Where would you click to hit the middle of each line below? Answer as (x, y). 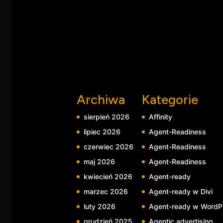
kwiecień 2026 (108, 176)
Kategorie (170, 99)
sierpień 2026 (106, 116)
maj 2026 (99, 161)
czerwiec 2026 (108, 146)
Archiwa (101, 99)
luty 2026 (99, 206)
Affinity (160, 116)
